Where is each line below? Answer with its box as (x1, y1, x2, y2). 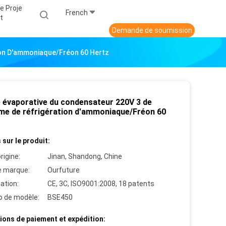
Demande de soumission (111, 26, 192, 35)
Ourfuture (47, 166, 80, 175)
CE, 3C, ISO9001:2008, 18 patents (47, 180, 154, 188)
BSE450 (47, 193, 73, 202)
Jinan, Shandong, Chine (47, 152, 122, 161)
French (66, 9, 88, 17)
